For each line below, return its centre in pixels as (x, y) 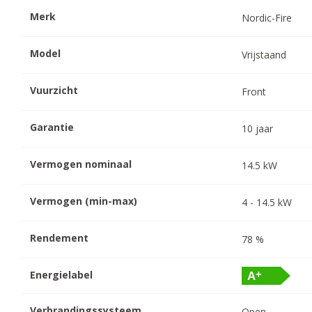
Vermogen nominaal (81, 164)
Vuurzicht (54, 91)
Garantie (52, 127)
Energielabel (62, 275)
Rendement (60, 238)
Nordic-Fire (267, 18)
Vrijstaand (264, 55)
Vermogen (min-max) (84, 201)
